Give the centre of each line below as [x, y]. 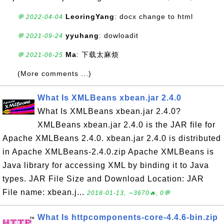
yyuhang [82, 35]
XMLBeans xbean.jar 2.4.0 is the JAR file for [126, 125]
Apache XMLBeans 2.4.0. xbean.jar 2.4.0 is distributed [112, 138]
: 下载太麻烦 [98, 54]
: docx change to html [154, 16]
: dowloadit [119, 35]
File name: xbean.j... [45, 192]
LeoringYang [90, 16]
